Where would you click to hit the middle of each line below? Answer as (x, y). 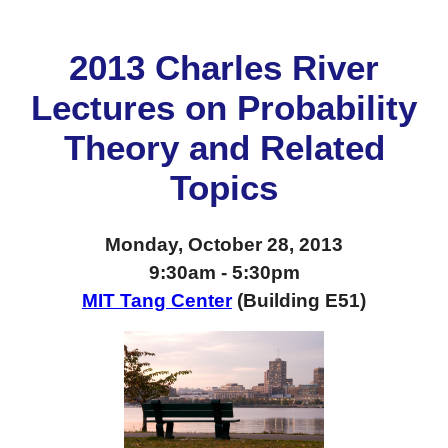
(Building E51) (299, 301)
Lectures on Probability (224, 107)
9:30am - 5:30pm (224, 273)
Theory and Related (224, 147)
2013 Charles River (224, 67)
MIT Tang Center (157, 301)
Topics (224, 187)
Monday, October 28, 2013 (224, 245)
